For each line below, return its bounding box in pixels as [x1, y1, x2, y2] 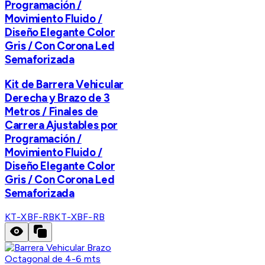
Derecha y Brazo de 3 [5, 91, 110, 105]
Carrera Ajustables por [5, 118, 118, 132]
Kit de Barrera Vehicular [5, 77, 124, 91]
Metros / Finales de [5, 104, 98, 118]
